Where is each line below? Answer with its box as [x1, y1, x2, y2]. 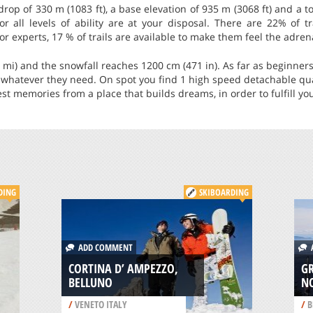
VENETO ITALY [72, 297, 127, 311]
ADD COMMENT [73, 240, 133, 254]
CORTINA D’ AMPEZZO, [68, 259, 178, 277]
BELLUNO [68, 273, 112, 291]
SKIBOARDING [199, 185, 249, 198]
